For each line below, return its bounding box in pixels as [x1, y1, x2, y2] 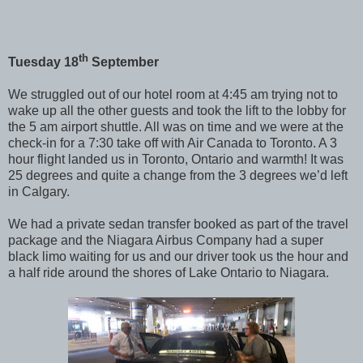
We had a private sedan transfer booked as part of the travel [8, 217, 348, 232]
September [88, 55, 159, 70]
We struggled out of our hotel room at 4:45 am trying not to [8, 88, 338, 102]
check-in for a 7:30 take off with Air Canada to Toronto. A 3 [8, 136, 337, 151]
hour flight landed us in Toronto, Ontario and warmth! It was [8, 152, 344, 167]
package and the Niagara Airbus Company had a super [8, 233, 323, 248]
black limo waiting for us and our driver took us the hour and [8, 250, 348, 264]
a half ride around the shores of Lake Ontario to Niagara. [8, 266, 329, 280]
